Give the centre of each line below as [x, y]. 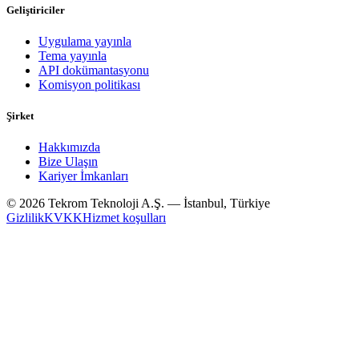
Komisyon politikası [89, 85]
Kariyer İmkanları [83, 176]
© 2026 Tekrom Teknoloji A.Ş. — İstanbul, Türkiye [138, 204]
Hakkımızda [69, 147]
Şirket [20, 116]
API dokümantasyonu [94, 71]
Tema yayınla [73, 56]
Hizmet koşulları [124, 218]
